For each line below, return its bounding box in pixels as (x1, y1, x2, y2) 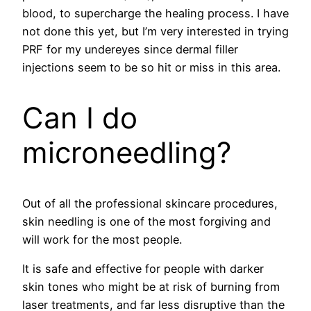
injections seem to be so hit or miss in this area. (22, 60, 284, 75)
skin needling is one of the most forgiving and (22, 214, 271, 228)
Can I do (22, 100, 137, 136)
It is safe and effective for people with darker (22, 262, 264, 276)
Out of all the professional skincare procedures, (22, 196, 278, 210)
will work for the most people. (22, 232, 185, 246)
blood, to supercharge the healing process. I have (22, 6, 289, 21)
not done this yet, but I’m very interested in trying (22, 24, 289, 39)
